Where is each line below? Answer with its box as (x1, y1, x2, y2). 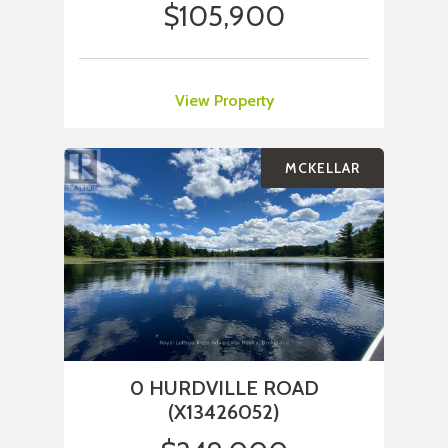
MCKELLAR (285, 159, 360, 178)
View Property (174, 91, 274, 111)
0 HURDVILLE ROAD (129, 376, 319, 401)
